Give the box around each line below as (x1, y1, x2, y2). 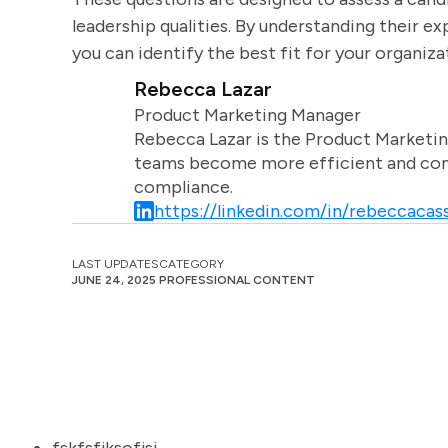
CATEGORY (159, 257, 224, 271)
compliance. (133, 176, 233, 198)
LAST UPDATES (72, 257, 159, 271)
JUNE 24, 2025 (72, 273, 156, 287)
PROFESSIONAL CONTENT (159, 273, 315, 287)
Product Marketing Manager (133, 104, 361, 126)
